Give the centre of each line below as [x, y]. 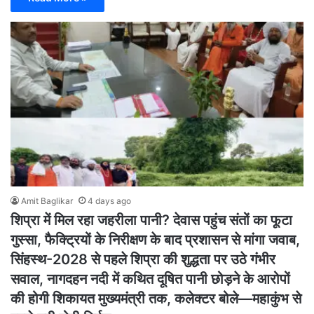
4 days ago [109, 201]
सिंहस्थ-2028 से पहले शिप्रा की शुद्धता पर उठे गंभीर [143, 260]
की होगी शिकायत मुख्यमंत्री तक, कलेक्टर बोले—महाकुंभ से [156, 299]
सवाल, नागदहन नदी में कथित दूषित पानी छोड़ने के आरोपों [150, 279]
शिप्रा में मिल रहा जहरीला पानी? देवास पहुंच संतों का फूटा [151, 220]
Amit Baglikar [47, 201]
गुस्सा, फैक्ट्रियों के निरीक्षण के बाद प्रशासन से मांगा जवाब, [155, 240]
